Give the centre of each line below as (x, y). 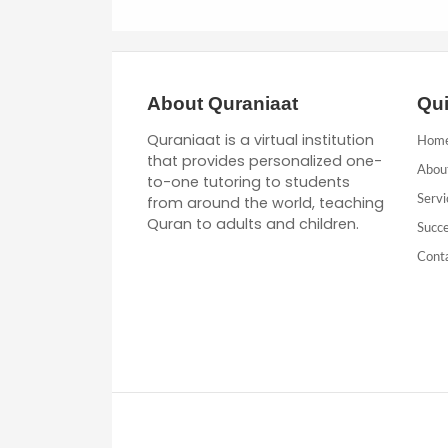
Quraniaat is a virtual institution (260, 139)
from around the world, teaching (265, 202)
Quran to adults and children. (253, 223)
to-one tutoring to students (248, 181)
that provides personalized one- (264, 160)
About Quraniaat (222, 103)
